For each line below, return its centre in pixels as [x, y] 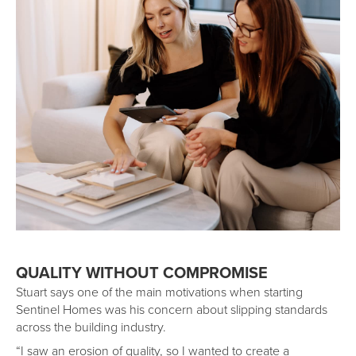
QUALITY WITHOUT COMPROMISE [142, 273]
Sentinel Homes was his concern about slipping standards [172, 310]
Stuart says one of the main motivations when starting [159, 292]
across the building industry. [91, 327]
